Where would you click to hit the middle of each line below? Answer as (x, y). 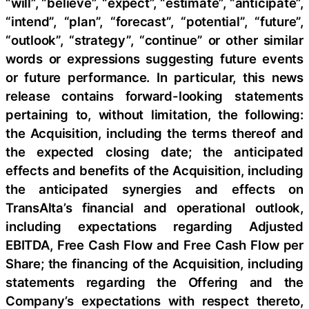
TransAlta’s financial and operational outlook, (154, 207)
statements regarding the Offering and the (154, 282)
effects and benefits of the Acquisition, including (154, 170)
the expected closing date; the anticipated (154, 151)
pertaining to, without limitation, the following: (154, 114)
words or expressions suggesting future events (154, 58)
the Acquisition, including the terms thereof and (154, 133)
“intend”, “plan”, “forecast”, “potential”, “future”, (154, 21)
